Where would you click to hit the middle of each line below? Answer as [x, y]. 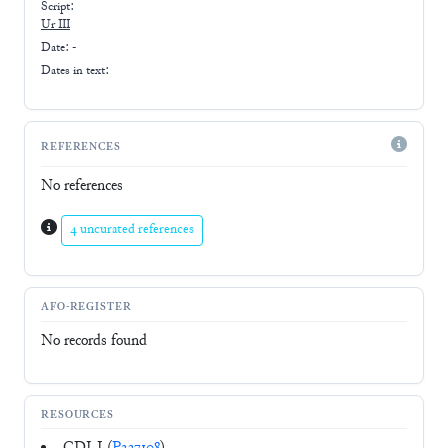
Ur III [55, 25]
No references [82, 186]
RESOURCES [78, 416]
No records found [94, 341]
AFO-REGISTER [86, 308]
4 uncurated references [132, 229]
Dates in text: [75, 70]
